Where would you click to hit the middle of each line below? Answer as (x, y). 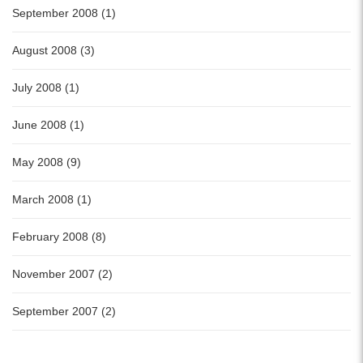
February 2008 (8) (59, 237)
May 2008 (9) (47, 162)
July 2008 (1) (46, 88)
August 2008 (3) (53, 51)
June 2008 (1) (48, 125)
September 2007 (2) (64, 312)
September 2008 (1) (64, 13)
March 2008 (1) (52, 200)
